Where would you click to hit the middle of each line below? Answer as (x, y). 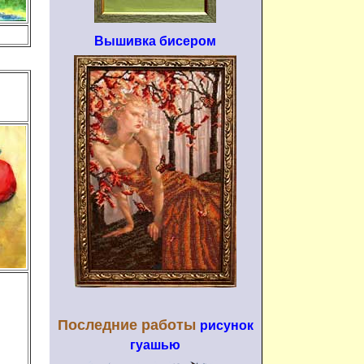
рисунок (226, 325)
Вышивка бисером (155, 41)
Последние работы (128, 325)
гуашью (155, 345)
